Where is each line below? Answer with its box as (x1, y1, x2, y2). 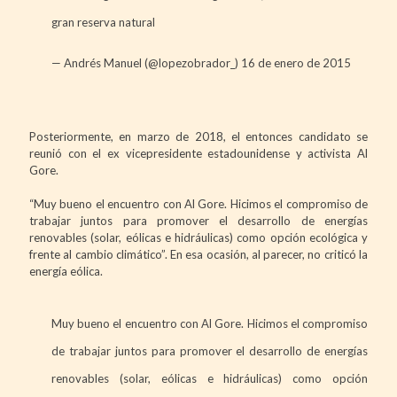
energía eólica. (29, 263, 103, 278)
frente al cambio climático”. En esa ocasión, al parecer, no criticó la (29, 246, 368, 261)
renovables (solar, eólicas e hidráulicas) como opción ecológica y (29, 230, 368, 245)
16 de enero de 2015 (241, 55, 351, 70)
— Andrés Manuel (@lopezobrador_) (51, 55, 241, 70)
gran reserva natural (51, 14, 155, 29)
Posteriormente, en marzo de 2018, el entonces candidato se (29, 128, 368, 144)
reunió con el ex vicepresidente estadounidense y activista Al (29, 145, 368, 160)
